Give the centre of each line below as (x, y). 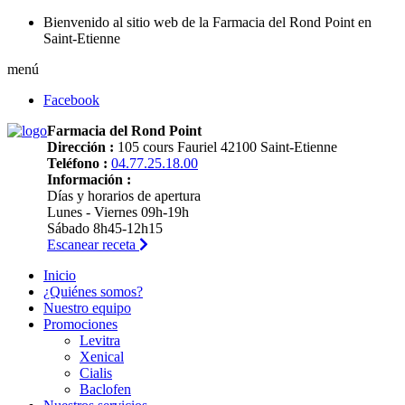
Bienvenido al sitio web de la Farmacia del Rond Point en (207, 22)
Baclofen (105, 389)
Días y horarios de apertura (124, 196)
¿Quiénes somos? (93, 292)
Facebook (71, 100)
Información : (89, 179)
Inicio (60, 275)
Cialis (96, 373)
